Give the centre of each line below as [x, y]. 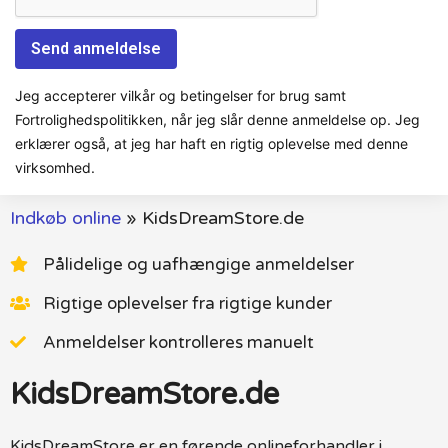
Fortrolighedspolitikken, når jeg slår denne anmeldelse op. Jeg [217, 119]
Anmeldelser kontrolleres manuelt [178, 342]
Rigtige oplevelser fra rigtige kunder [187, 303]
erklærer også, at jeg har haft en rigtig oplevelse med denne [211, 143]
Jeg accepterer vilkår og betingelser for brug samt [180, 95]
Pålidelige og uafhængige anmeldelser [198, 264]
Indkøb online [65, 217]
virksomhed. [55, 167]
